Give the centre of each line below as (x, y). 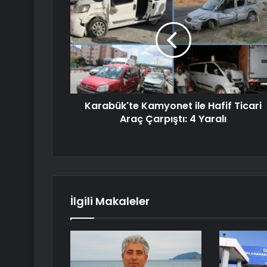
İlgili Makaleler (110, 201)
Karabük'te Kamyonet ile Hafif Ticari (173, 106)
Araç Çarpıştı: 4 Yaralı (173, 119)
